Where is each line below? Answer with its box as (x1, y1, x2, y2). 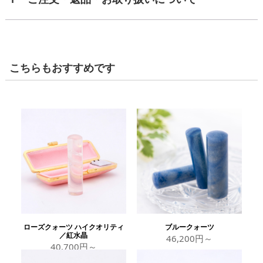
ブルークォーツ (164, 221, 214, 232)
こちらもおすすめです (9, 60, 115, 75)
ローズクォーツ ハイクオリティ (23, 221, 124, 232)
